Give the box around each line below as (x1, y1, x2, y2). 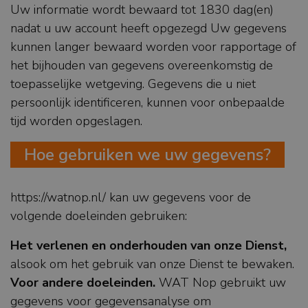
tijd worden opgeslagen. (10, 113, 142, 130)
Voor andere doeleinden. (10, 274, 155, 291)
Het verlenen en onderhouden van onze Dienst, (10, 237, 287, 254)
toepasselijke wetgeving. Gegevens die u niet (10, 76, 256, 93)
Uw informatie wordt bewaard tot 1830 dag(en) (10, 1, 274, 19)
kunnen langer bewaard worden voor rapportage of (10, 38, 296, 56)
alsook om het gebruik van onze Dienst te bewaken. (10, 256, 294, 273)
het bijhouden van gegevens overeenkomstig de (10, 57, 273, 74)
